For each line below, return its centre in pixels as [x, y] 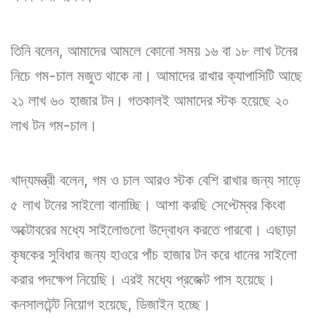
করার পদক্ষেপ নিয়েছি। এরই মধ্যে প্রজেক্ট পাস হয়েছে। [143, 279]
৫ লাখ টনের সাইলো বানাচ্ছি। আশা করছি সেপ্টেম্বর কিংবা [148, 204]
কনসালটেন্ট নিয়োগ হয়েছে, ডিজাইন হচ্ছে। [111, 304]
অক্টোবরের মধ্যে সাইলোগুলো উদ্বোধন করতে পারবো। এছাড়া [153, 229]
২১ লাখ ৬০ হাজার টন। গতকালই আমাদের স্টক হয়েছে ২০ [150, 100]
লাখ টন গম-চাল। [54, 125]
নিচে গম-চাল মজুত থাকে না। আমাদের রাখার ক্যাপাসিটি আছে [157, 75]
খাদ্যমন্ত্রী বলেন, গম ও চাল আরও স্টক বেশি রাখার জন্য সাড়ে [155, 180]
